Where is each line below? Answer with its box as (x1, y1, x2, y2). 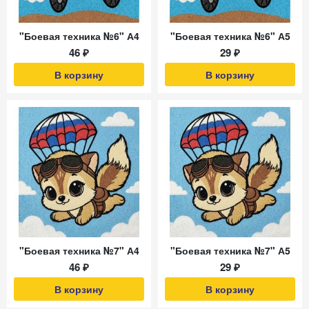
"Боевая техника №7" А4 (19, 243, 139, 257)
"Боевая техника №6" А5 (170, 29, 290, 43)
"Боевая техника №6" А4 (19, 29, 139, 43)
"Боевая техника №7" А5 (170, 243, 290, 257)
